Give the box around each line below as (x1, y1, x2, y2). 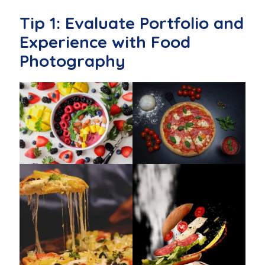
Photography (19, 50, 125, 72)
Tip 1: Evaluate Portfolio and (19, 12, 244, 34)
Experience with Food (19, 31, 190, 53)
